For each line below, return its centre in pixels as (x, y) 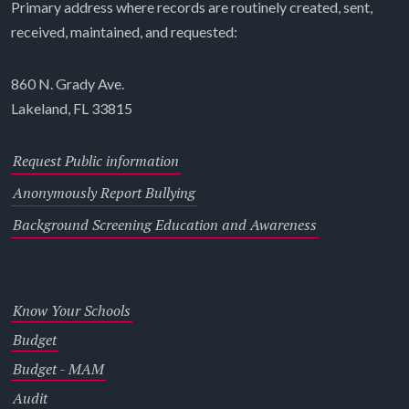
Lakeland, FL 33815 (72, 108)
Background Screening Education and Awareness (165, 224)
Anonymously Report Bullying (104, 192)
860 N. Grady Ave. (68, 83)
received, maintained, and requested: (124, 31)
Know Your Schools (72, 310)
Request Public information (96, 160)
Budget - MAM (58, 368)
